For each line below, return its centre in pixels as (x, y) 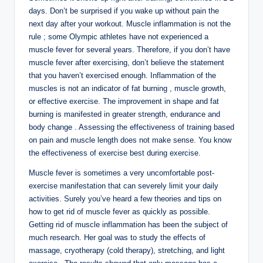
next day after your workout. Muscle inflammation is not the (130, 24)
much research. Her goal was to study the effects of (117, 238)
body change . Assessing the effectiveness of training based (131, 127)
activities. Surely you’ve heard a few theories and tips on (125, 199)
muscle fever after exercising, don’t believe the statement (127, 63)
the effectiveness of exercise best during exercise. (116, 153)
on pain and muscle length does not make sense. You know (130, 140)
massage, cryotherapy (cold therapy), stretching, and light (127, 251)
